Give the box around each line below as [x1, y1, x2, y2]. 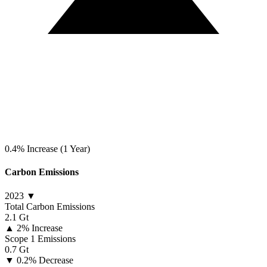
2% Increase [17, 222, 63, 233]
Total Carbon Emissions [5, 201, 95, 212]
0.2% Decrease [17, 254, 73, 265]
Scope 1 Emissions [5, 233, 76, 244]
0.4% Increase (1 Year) [5, 144, 90, 154]
